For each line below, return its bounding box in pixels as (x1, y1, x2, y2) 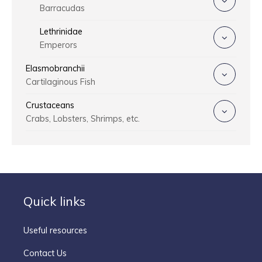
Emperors (40, 39, 77, 50)
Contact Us (23, 248, 67, 258)
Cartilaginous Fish (26, 76, 95, 87)
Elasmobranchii (26, 63, 85, 74)
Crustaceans (26, 99, 74, 111)
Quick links (23, 193, 85, 209)
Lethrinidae (40, 26, 82, 37)
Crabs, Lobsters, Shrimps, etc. (26, 113, 140, 124)
